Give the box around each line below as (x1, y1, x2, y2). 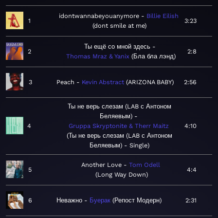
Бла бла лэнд (133, 53, 174, 60)
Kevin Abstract (82, 78, 124, 86)
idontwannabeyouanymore (58, 12, 139, 20)
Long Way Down (97, 171, 146, 179)
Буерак (90, 197, 110, 204)
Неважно (56, 197, 82, 204)
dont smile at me (94, 22, 145, 30)
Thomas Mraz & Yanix (66, 53, 130, 60)
